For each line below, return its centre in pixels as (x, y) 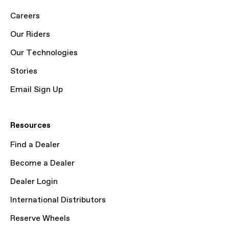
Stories (24, 71)
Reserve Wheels (40, 219)
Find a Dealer (35, 145)
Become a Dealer (42, 163)
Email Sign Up (37, 90)
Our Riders (30, 35)
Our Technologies (44, 53)
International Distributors (58, 200)
